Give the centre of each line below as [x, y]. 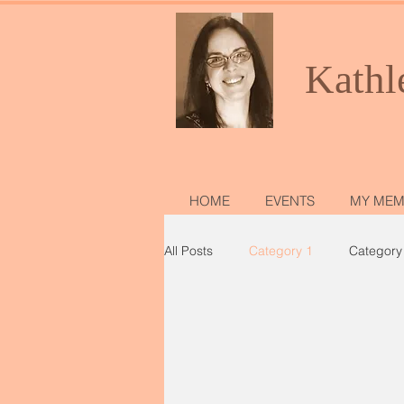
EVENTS [290, 201]
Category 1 [281, 251]
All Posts [188, 251]
